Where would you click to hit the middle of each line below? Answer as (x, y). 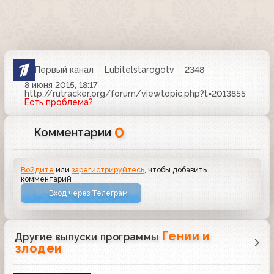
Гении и (186, 236)
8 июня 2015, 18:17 (61, 85)
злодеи (39, 249)
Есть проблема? (58, 102)
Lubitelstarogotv (139, 70)
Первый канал (64, 70)
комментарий (46, 179)
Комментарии (75, 132)
